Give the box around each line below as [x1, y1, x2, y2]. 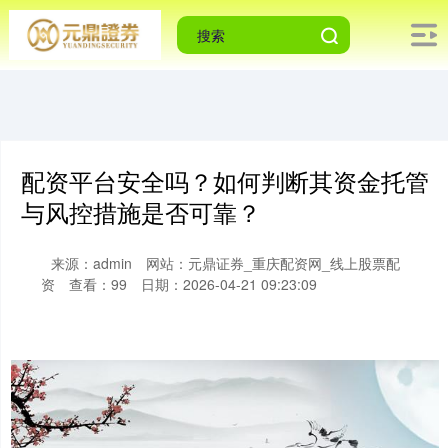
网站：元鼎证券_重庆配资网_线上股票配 [146, 253, 400, 273]
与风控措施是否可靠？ [21, 195, 261, 229]
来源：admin [51, 253, 132, 273]
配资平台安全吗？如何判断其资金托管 [21, 164, 429, 198]
